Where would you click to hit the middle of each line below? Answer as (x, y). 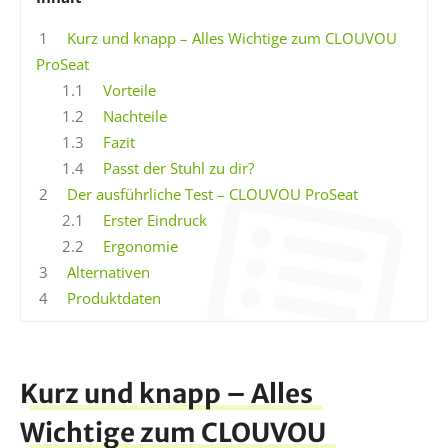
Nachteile (133, 115)
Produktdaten (112, 297)
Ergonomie (139, 245)
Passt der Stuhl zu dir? (177, 167)
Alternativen (107, 271)
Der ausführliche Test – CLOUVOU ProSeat (211, 193)
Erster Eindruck (153, 219)
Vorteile (128, 89)
